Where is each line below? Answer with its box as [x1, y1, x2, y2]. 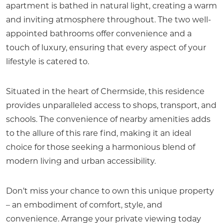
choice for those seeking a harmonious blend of [6, 143, 195, 152]
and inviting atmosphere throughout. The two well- [6, 16, 211, 24]
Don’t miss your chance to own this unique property [6, 187, 214, 196]
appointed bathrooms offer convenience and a [6, 30, 192, 38]
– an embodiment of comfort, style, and [6, 201, 162, 210]
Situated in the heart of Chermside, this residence [6, 88, 205, 96]
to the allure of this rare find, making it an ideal [6, 129, 191, 138]
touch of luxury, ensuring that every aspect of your [6, 44, 206, 52]
